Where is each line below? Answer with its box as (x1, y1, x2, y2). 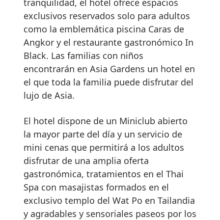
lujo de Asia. (24, 89, 75, 101)
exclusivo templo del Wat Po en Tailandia (24, 194, 195, 206)
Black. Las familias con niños (24, 49, 143, 61)
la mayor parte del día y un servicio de (24, 128, 182, 140)
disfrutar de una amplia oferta (24, 154, 149, 166)
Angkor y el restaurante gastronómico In (24, 36, 193, 48)
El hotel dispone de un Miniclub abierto (24, 114, 188, 127)
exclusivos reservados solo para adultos (24, 9, 190, 22)
